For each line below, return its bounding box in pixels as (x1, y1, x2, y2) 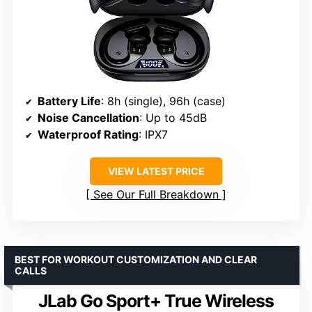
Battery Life (38, 94, 101, 109)
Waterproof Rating (38, 127, 139, 142)
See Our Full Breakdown (93, 187, 219, 202)
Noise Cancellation (38, 111, 139, 125)
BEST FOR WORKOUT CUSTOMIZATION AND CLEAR (15, 253, 257, 266)
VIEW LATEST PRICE (107, 165, 205, 178)
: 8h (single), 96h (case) (101, 94, 226, 109)
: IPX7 (139, 127, 168, 142)
